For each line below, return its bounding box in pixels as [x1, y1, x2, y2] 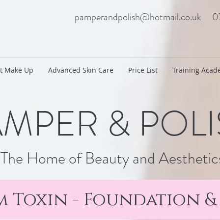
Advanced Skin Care [48, 65, 113, 75]
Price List [128, 65, 158, 75]
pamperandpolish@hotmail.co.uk [74, 10, 201, 24]
